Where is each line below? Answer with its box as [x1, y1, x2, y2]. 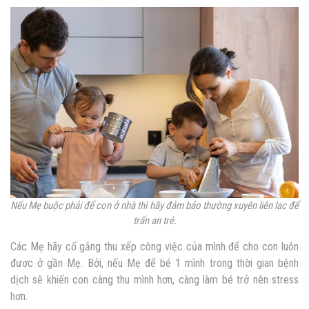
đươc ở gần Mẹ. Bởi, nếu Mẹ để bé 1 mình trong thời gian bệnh [10, 257, 299, 270]
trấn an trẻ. [132, 215, 177, 228]
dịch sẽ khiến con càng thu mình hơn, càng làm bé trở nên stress [10, 273, 299, 287]
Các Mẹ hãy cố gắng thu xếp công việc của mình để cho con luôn [10, 240, 299, 254]
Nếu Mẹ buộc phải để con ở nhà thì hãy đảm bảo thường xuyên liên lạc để [10, 199, 299, 212]
